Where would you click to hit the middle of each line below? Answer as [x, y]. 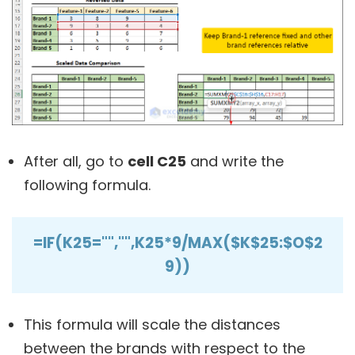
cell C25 [157, 161]
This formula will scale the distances [152, 324]
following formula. [87, 185]
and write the [235, 161]
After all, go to [76, 161]
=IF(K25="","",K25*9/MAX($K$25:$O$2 [177, 242]
